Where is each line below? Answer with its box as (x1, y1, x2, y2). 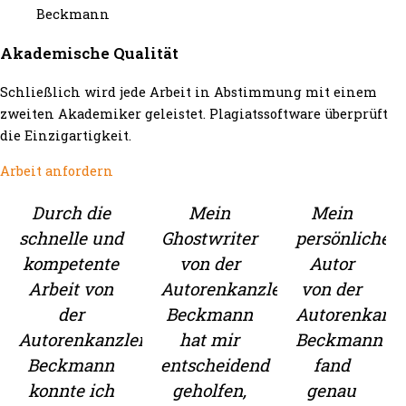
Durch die (31, 200, 111, 224)
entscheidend (159, 353, 269, 376)
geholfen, (172, 378, 247, 401)
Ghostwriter (161, 226, 258, 249)
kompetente (23, 251, 120, 275)
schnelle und (18, 226, 123, 249)
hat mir (179, 327, 240, 351)
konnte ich (27, 378, 114, 401)
